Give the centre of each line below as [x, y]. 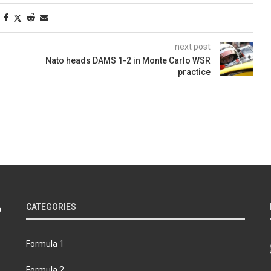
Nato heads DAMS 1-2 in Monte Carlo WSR [128, 61]
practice [194, 72]
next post [192, 47]
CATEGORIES [51, 207]
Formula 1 [45, 244]
